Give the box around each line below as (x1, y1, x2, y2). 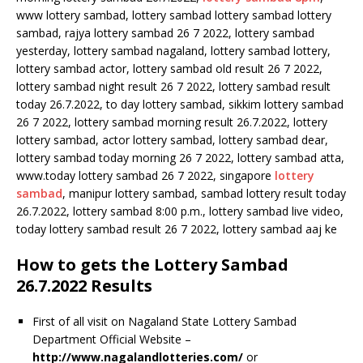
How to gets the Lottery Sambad (16, 254, 288, 275)
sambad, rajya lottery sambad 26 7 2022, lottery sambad (16, 25, 314, 41)
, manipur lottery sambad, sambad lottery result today (62, 186, 346, 201)
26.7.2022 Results (16, 275, 152, 297)
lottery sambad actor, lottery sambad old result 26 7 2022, (16, 61, 322, 76)
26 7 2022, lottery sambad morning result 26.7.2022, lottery (16, 114, 327, 130)
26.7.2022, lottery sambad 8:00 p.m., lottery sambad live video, (16, 203, 344, 219)
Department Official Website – (32, 331, 191, 347)
